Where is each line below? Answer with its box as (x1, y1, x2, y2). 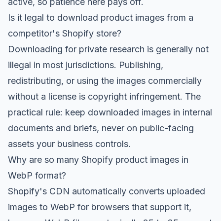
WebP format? (8, 170, 66, 181)
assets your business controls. (8, 139, 131, 149)
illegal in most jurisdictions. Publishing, (8, 60, 163, 70)
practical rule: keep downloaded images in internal (8, 107, 212, 117)
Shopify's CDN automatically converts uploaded (8, 186, 205, 196)
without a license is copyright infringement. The (8, 91, 201, 102)
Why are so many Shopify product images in (8, 154, 188, 165)
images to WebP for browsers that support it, (8, 202, 191, 212)
